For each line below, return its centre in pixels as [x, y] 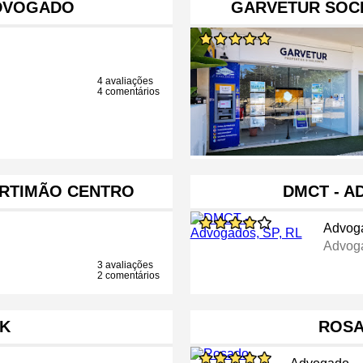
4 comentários [129, 92]
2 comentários [129, 276]
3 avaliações [126, 265]
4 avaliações [126, 81]
